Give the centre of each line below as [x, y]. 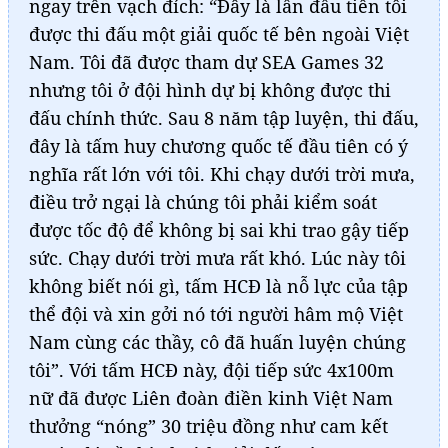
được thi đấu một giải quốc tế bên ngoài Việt [219, 33]
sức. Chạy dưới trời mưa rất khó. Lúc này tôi [217, 257]
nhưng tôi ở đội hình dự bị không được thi [210, 89]
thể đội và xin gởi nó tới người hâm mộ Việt [216, 313]
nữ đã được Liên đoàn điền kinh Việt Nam [211, 397]
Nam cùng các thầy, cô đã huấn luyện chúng [217, 341]
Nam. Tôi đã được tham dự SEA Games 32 [206, 61]
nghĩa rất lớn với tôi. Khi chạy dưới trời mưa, [222, 173]
